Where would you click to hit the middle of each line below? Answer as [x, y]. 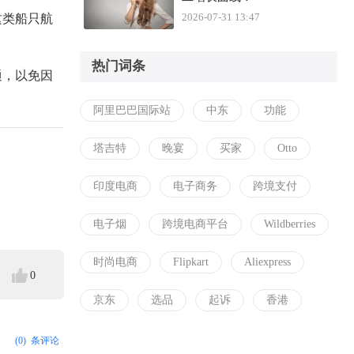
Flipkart [191, 262]
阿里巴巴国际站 [132, 110]
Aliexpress [267, 262]
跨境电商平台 [195, 224]
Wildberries [290, 224]
